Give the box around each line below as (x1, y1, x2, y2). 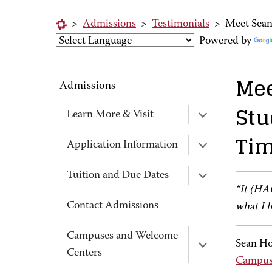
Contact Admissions (67, 200, 158, 211)
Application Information (67, 140, 178, 151)
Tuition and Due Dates (67, 170, 169, 181)
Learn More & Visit (67, 109, 154, 120)
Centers (67, 248, 102, 259)
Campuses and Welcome (67, 231, 178, 242)
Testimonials (152, 19, 209, 30)
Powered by (194, 36, 254, 47)
